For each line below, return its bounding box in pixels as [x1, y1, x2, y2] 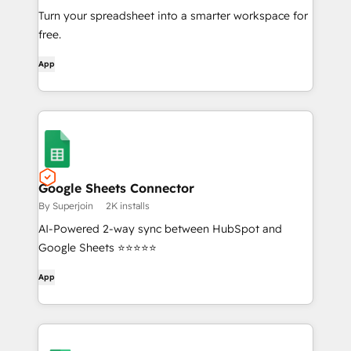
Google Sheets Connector [38, 180, 194, 196]
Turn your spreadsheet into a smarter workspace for [38, 9, 308, 23]
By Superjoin [38, 200, 93, 212]
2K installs [106, 200, 150, 212]
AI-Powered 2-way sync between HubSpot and [38, 222, 282, 236]
